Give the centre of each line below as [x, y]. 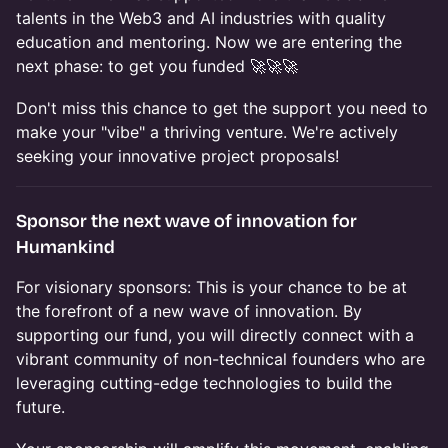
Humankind [65, 245]
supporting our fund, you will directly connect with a [215, 334]
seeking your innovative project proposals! [177, 155]
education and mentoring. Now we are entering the [209, 41]
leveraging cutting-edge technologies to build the [204, 382]
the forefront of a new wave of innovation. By [189, 310]
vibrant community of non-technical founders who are [220, 358]
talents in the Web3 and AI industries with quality [201, 17]
